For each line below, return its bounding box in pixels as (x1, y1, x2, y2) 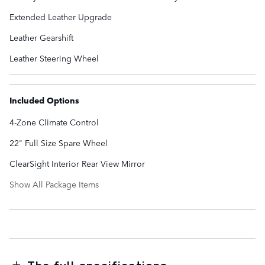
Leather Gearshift (9, 31, 73, 44)
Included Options (9, 94, 79, 106)
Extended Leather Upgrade (9, 11, 112, 23)
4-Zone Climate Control (9, 116, 99, 128)
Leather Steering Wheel (9, 52, 99, 64)
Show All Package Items (9, 178, 99, 190)
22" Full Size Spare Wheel (9, 137, 108, 149)
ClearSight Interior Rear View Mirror (9, 157, 145, 170)
